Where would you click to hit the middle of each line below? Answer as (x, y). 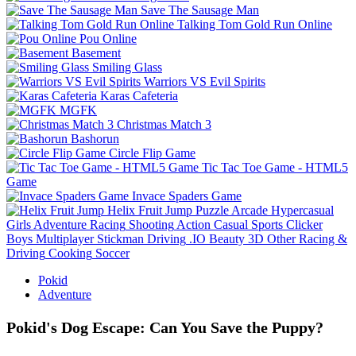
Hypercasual (302, 210)
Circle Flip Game (152, 153)
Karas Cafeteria (139, 95)
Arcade (250, 210)
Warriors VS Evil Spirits (205, 81)
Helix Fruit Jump (150, 210)
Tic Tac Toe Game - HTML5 (275, 167)
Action (193, 224)
